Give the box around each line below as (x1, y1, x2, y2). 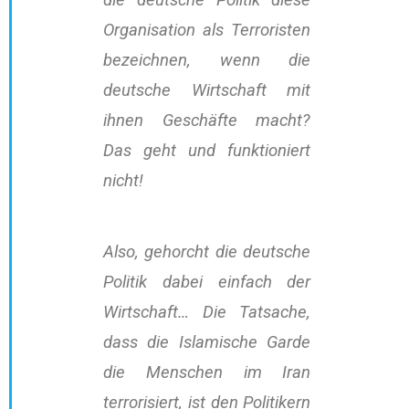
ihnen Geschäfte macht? (103, 110, 311, 131)
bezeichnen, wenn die (103, 50, 311, 71)
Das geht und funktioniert (103, 141, 311, 162)
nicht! (103, 171, 143, 192)
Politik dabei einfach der (103, 272, 311, 293)
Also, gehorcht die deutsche (103, 242, 311, 263)
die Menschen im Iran (103, 362, 311, 383)
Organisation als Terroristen (103, 20, 311, 41)
